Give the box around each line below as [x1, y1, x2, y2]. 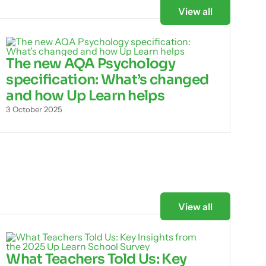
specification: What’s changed [6, 70, 209, 88]
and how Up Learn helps [6, 86, 165, 104]
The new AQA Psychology [6, 54, 176, 72]
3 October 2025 [6, 104, 63, 114]
